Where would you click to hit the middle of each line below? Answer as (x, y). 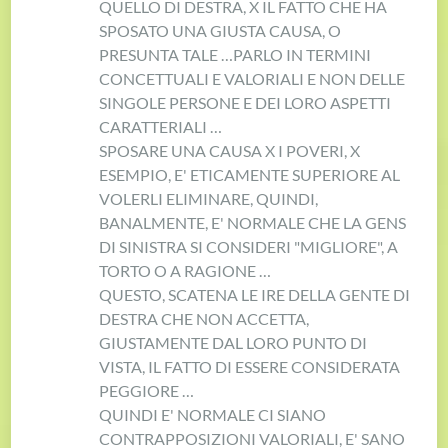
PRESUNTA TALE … (166, 54)
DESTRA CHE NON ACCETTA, (204, 318)
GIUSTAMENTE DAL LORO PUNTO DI (233, 342)
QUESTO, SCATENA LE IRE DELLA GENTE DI (255, 294)
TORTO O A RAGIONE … (185, 270)
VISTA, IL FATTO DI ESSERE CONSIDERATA (250, 366)
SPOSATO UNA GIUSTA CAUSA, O (220, 30)
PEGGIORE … (147, 390)
